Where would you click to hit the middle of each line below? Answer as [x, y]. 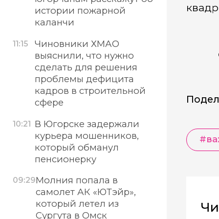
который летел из [77, 204]
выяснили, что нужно [84, 56]
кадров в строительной [90, 91]
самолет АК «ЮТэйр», [86, 192]
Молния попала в [77, 180]
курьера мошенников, [87, 135]
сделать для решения [86, 67]
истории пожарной [80, 11]
